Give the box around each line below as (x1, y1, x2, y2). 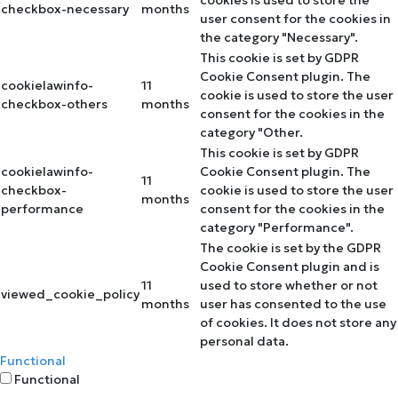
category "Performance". (200, 219, 354, 235)
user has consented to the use (200, 295, 386, 312)
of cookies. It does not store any (200, 314, 396, 330)
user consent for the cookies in (200, 10, 391, 27)
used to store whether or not (200, 276, 378, 293)
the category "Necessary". (200, 28, 358, 45)
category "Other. (200, 123, 303, 140)
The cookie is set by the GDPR (200, 239, 381, 256)
